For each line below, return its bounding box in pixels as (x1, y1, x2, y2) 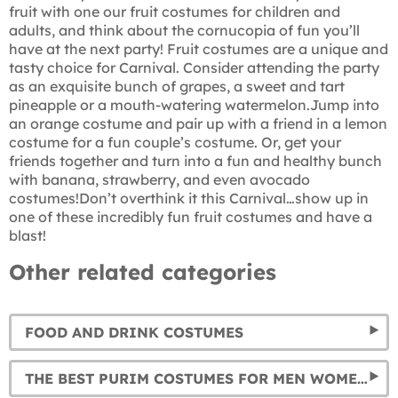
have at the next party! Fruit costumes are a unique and (9, 39, 388, 58)
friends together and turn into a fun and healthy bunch (9, 151, 382, 170)
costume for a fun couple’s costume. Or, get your (9, 132, 341, 151)
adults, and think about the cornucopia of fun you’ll (9, 20, 360, 39)
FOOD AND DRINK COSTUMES (25, 322, 243, 341)
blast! (9, 226, 46, 244)
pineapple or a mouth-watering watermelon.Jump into (9, 95, 379, 114)
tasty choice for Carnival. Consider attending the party (9, 58, 379, 76)
